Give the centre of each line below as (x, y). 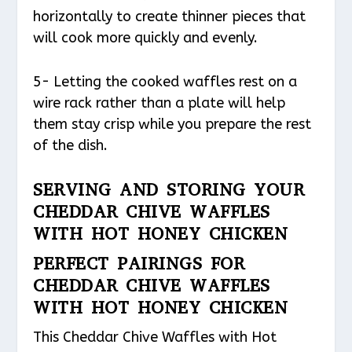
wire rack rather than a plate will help (159, 103)
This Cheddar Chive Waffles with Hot (155, 337)
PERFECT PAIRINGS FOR (139, 263)
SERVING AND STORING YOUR (169, 189)
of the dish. (71, 146)
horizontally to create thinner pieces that (170, 17)
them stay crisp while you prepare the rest (172, 125)
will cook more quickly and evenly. (146, 38)
